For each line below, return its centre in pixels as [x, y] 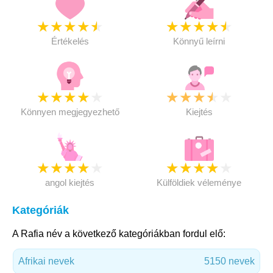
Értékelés [70, 41]
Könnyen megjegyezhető [70, 112]
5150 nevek [229, 261]
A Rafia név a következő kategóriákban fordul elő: [119, 234]
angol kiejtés [70, 183]
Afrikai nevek [46, 261]
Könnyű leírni [199, 41]
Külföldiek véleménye [199, 183]
